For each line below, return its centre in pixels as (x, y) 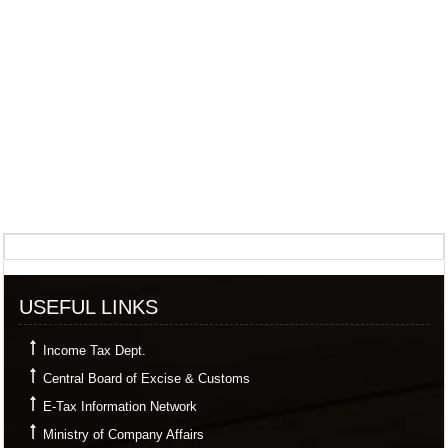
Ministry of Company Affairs (123, 434)
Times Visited (400, 246)
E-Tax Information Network (120, 406)
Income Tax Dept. (94, 350)
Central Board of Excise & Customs (146, 378)
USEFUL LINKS (88, 307)
